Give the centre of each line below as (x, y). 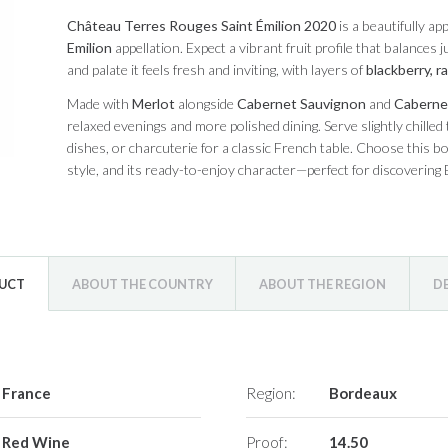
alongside (205, 104)
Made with (99, 104)
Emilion (89, 48)
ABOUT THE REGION (323, 284)
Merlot (153, 104)
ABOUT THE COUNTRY (142, 284)
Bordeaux (362, 392)
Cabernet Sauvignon (301, 104)
